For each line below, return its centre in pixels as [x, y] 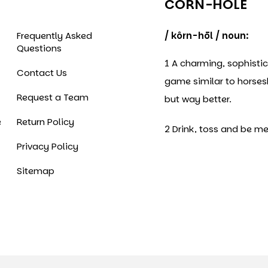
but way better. [198, 99]
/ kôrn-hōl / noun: [207, 36]
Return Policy [46, 122]
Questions [39, 48]
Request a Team [53, 98]
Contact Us [42, 73]
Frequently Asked [55, 36]
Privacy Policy [48, 147]
